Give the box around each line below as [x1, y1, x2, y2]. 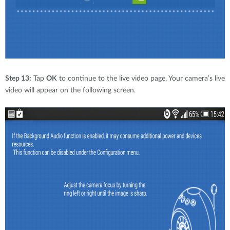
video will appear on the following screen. [5, 87, 136, 94]
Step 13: [5, 75, 31, 82]
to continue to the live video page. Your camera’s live [57, 75, 225, 82]
